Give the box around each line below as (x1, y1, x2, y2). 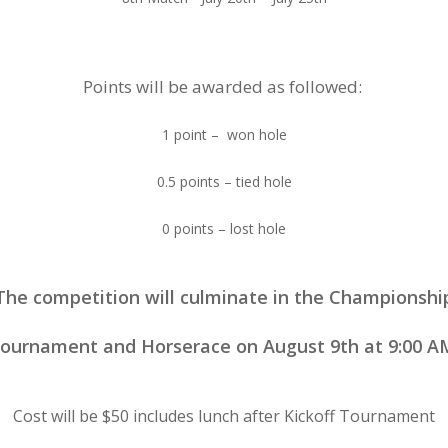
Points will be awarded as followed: (82, 75, 366, 98)
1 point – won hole (161, 125, 287, 144)
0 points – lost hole (162, 219, 286, 238)
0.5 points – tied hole (156, 172, 292, 191)
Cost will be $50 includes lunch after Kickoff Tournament (13, 405, 435, 427)
